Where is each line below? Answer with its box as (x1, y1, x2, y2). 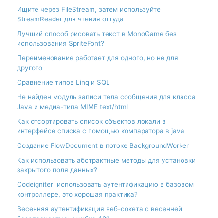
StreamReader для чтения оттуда (17, 15, 124, 23)
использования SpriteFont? (17, 39, 104, 47)
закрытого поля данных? (17, 165, 97, 174)
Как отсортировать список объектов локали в (17, 117, 166, 125)
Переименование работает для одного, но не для (17, 54, 178, 62)
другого (17, 63, 42, 72)
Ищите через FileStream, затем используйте (17, 5, 161, 13)
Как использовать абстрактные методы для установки (17, 156, 196, 164)
